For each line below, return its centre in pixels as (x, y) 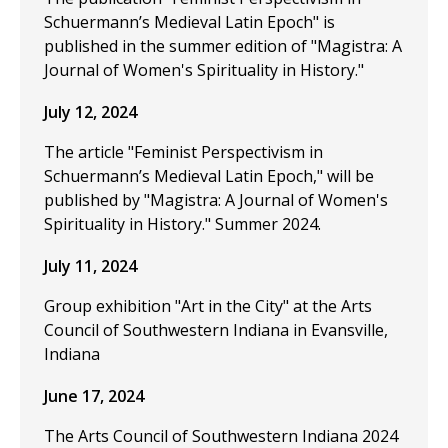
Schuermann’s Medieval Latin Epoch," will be (209, 176)
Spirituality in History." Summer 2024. (182, 224)
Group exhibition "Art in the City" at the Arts (208, 306)
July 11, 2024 (90, 266)
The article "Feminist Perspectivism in (183, 152)
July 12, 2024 (90, 112)
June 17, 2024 (94, 396)
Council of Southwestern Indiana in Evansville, (216, 330)
